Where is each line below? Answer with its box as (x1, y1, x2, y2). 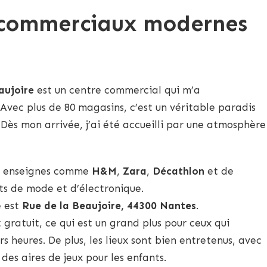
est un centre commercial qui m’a (34, 84, 200, 97)
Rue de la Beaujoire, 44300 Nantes (22, 200, 196, 212)
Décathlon (153, 165, 204, 178)
